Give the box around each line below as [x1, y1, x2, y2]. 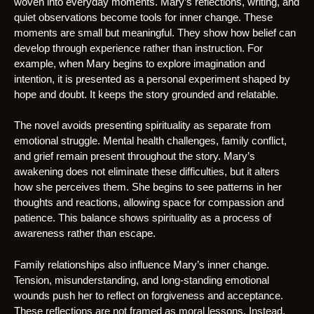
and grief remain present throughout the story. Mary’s [14, 150, 255, 163]
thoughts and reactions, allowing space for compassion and [14, 196, 284, 209]
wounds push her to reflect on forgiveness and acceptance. [14, 289, 283, 301]
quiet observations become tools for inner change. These [14, 11, 273, 23]
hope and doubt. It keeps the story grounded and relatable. [14, 88, 278, 100]
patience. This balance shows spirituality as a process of [14, 212, 271, 224]
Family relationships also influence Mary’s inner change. [14, 258, 269, 271]
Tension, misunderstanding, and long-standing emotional [14, 273, 269, 286]
